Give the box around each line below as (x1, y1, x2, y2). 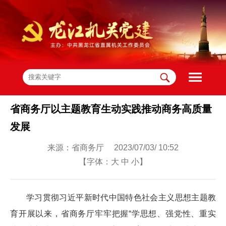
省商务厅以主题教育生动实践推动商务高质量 (10, 103, 212, 115)
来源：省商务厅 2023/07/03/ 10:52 (47, 143, 179, 152)
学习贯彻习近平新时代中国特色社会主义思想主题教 (26, 193, 216, 202)
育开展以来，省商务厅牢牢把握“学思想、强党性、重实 (10, 209, 216, 218)
